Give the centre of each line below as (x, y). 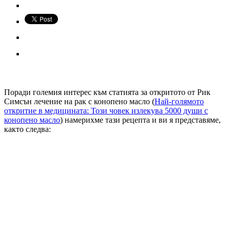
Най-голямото (179, 101)
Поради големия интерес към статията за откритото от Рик (107, 92)
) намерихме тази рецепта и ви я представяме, (140, 120)
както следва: (27, 129)
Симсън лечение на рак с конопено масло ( (79, 101)
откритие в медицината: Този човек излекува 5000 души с (106, 110)
